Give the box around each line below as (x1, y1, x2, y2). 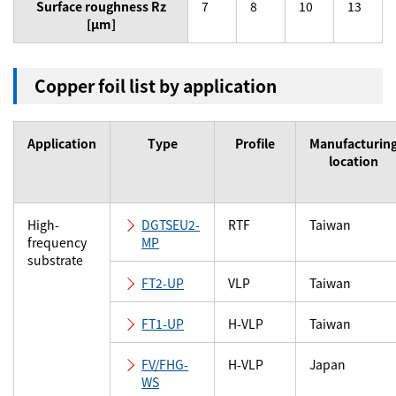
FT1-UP (141, 315, 185, 332)
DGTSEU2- (141, 216, 201, 233)
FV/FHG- (141, 355, 189, 373)
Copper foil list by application (34, 73, 277, 99)
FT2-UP (141, 274, 185, 292)
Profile (235, 134, 275, 152)
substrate (27, 251, 83, 269)
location (329, 152, 378, 170)
